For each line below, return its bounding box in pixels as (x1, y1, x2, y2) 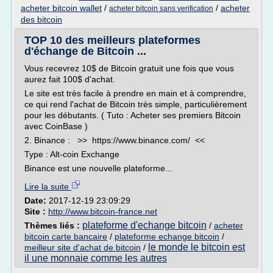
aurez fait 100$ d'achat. (24, 74, 115, 84)
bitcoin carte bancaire (24, 232, 107, 241)
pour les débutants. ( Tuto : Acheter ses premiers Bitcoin (24, 110, 241, 120)
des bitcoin (21, 15, 62, 24)
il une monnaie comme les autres (24, 253, 167, 263)
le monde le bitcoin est (148, 242, 245, 252)
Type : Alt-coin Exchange (24, 149, 119, 159)
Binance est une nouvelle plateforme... (24, 163, 172, 173)
